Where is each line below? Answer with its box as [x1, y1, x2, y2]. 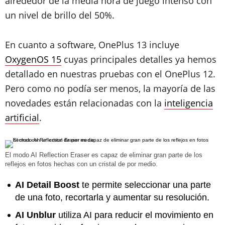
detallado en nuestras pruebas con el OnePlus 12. [5, 68, 215, 80]
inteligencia [164, 97, 213, 109]
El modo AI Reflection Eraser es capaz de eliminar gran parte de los [5, 151, 202, 159]
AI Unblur [15, 210, 56, 220]
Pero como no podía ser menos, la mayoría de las [5, 82, 215, 94]
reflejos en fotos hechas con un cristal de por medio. [5, 160, 158, 168]
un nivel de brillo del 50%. [5, 9, 115, 21]
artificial [5, 111, 39, 124]
